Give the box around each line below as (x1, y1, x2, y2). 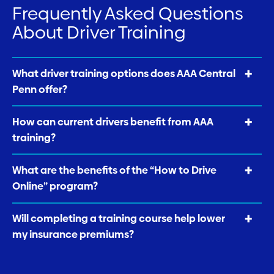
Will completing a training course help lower (12, 212, 225, 226)
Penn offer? (12, 82, 67, 97)
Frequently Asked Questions (12, 1, 243, 26)
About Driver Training (12, 20, 186, 45)
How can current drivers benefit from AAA (12, 114, 213, 129)
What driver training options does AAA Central (12, 66, 235, 81)
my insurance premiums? (12, 228, 134, 242)
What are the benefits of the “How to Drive (12, 163, 217, 177)
